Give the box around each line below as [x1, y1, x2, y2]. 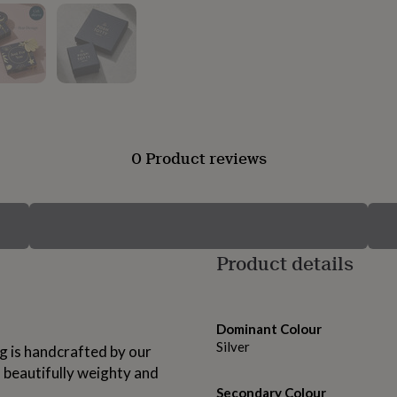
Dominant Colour [216, 321, 322, 338]
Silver [216, 339, 250, 355]
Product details [216, 249, 354, 277]
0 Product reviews [130, 146, 267, 170]
